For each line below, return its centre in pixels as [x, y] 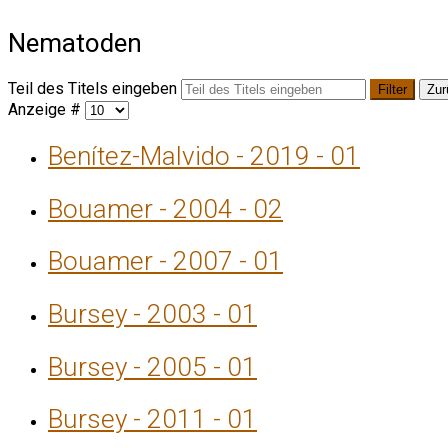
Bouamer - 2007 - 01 [165, 261]
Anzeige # [46, 110]
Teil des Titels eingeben [94, 89]
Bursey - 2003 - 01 [152, 314]
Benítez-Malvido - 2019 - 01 [204, 155]
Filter [392, 90]
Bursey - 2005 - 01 [152, 366]
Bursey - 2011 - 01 [152, 419]
